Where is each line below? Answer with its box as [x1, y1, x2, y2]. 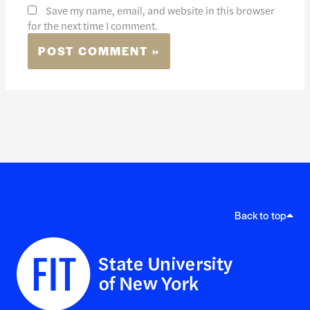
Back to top [234, 207, 286, 222]
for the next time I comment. [28, 17, 158, 33]
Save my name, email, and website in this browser [46, 2, 275, 17]
